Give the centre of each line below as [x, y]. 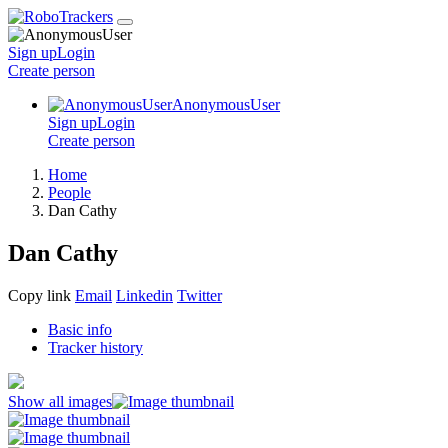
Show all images [60, 401]
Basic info [80, 329]
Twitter [199, 295]
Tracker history [95, 347]
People [69, 192]
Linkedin [144, 295]
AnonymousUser [226, 104]
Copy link [39, 295]
